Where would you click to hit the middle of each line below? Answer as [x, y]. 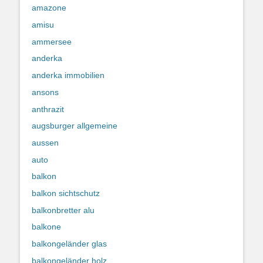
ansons [45, 92]
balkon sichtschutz [66, 193]
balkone [46, 227]
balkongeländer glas [69, 244]
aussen [45, 142]
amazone [49, 8]
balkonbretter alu [63, 210]
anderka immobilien [68, 75]
